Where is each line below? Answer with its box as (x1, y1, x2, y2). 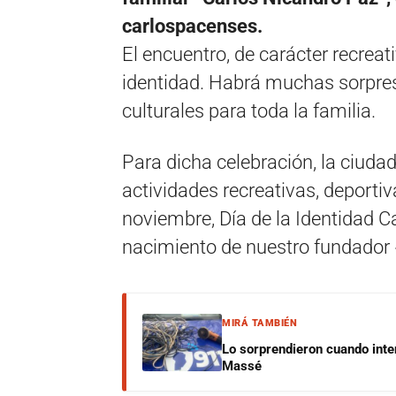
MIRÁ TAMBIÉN (222, 317, 297, 329)
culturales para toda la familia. (122, 100, 376, 122)
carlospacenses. (122, 15, 263, 37)
